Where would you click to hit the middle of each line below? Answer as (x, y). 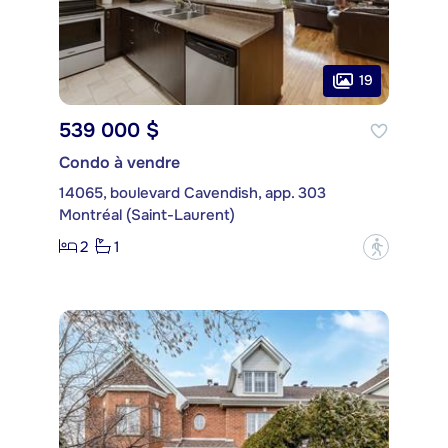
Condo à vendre (119, 162)
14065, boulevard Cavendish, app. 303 (192, 192)
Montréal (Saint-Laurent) (147, 214)
